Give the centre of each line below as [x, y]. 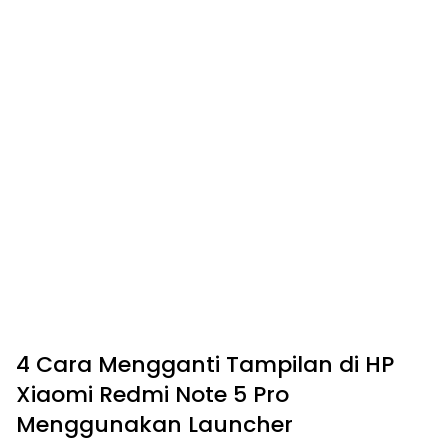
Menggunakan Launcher [154, 424]
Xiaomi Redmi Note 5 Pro [152, 394]
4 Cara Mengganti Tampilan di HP [205, 364]
